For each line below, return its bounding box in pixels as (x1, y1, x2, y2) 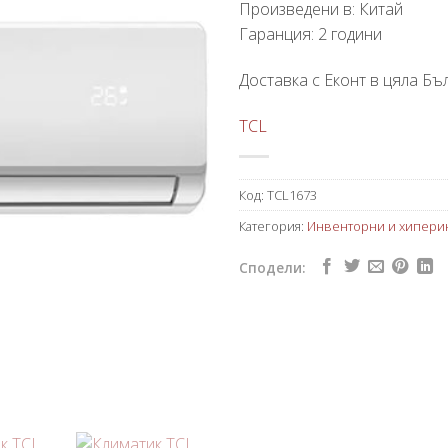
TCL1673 (267, 185, 317, 204)
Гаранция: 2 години (239, 23, 382, 46)
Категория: (239, 216, 307, 235)
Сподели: (239, 258, 305, 278)
